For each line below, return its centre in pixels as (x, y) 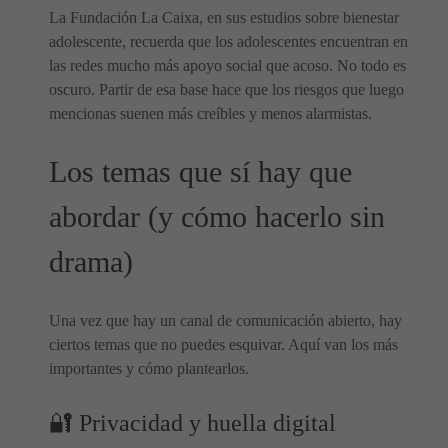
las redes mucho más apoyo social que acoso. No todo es (227, 65)
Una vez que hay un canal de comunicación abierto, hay (225, 320)
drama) (91, 262)
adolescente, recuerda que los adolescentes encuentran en (228, 41)
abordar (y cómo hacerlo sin (217, 217)
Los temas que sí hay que (200, 172)
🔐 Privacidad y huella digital (192, 423)
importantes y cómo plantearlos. (149, 368)
